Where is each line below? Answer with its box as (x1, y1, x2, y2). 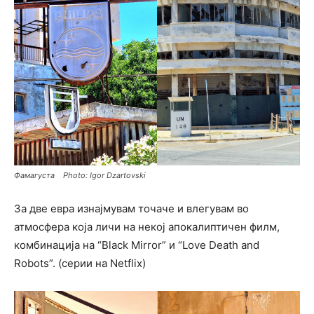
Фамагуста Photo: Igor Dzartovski (14, 170, 146, 181)
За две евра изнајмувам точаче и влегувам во (14, 202, 249, 216)
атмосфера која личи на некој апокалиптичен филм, (14, 220, 280, 234)
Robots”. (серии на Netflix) (14, 257, 146, 271)
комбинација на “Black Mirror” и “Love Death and (14, 238, 259, 252)
